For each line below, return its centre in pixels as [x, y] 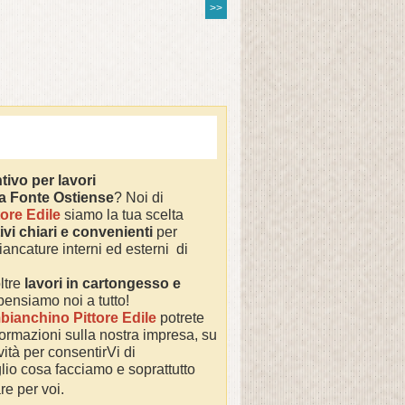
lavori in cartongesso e [103, 283]
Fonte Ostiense [62, 198]
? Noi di [139, 198]
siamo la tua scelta [122, 215]
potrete [180, 318]
